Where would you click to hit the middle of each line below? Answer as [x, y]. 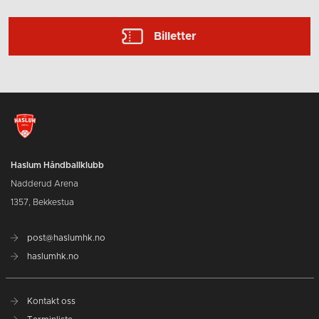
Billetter [176, 36]
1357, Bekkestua [42, 202]
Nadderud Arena [45, 183]
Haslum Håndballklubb [57, 165]
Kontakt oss [50, 301]
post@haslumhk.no [65, 237]
